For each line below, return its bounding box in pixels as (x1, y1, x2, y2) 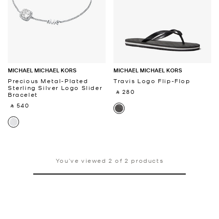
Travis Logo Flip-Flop (113, 76, 191, 85)
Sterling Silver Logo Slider (8, 83, 103, 91)
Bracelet (8, 90, 38, 98)
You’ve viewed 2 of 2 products (55, 156, 164, 164)
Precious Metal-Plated (8, 76, 88, 85)
